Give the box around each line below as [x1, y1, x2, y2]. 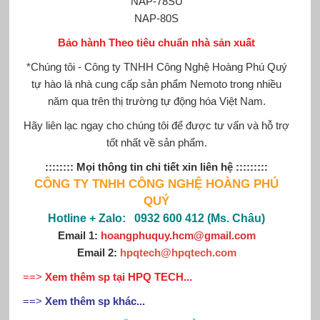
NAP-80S [134, 11, 179, 24]
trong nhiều [230, 77, 282, 90]
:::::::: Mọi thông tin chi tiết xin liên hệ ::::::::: [45, 160, 269, 173]
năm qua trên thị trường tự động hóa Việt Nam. [47, 94, 266, 107]
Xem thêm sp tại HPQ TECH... [44, 270, 192, 283]
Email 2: [76, 246, 120, 259]
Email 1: [57, 229, 101, 241]
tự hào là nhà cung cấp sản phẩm [31, 77, 191, 90]
